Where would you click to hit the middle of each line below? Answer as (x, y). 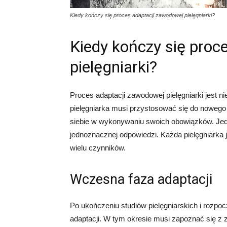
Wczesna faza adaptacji (141, 179)
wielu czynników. (98, 148)
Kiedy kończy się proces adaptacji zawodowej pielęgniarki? (142, 15)
